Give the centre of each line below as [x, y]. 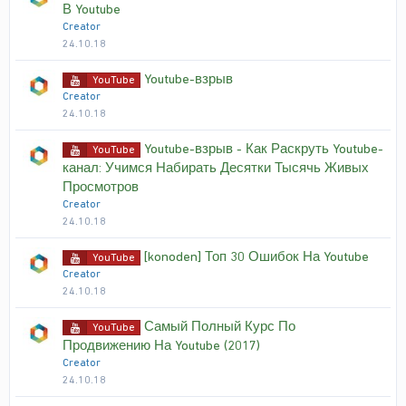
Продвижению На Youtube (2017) [161, 345]
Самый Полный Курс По [220, 326]
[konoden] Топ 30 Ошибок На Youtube [256, 256]
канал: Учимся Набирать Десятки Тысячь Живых [216, 168]
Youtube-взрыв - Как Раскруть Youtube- [264, 149]
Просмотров [101, 187]
